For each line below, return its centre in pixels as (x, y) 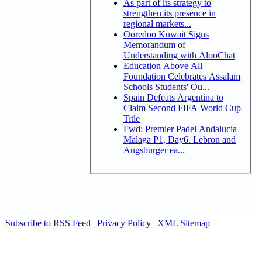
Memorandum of (154, 44)
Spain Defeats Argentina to (173, 97)
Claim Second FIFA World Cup (182, 108)
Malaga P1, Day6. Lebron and (180, 139)
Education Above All (163, 65)
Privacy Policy (124, 223)
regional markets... (157, 23)
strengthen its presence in (170, 13)
